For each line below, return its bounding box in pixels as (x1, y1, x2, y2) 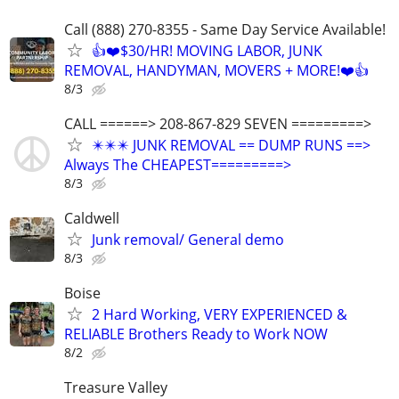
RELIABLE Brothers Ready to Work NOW (64, 324, 328, 345)
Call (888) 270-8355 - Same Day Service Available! (64, 19, 386, 39)
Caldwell (64, 208, 119, 228)
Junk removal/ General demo (92, 230, 284, 249)
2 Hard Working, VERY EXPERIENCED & (92, 305, 347, 325)
